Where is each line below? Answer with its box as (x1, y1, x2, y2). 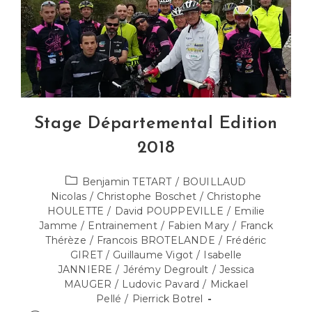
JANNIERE (57, 263, 113, 276)
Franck (240, 219, 273, 233)
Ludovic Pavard (122, 278, 200, 291)
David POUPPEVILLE (114, 205, 224, 218)
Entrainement (88, 219, 157, 233)
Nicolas (50, 190, 87, 203)
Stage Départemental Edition (33, 115, 279, 133)
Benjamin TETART (81, 175, 172, 189)
